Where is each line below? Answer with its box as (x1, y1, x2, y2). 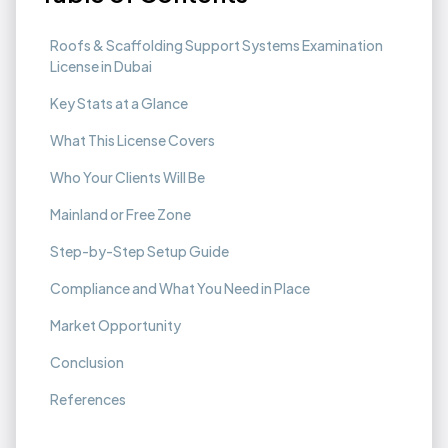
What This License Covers (50, 131, 215, 149)
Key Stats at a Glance (50, 94, 188, 112)
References (50, 390, 126, 408)
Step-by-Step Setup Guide (50, 242, 229, 260)
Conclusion (50, 353, 124, 371)
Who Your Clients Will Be (50, 168, 205, 186)
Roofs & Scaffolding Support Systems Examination (50, 36, 383, 54)
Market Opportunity (50, 316, 181, 334)
